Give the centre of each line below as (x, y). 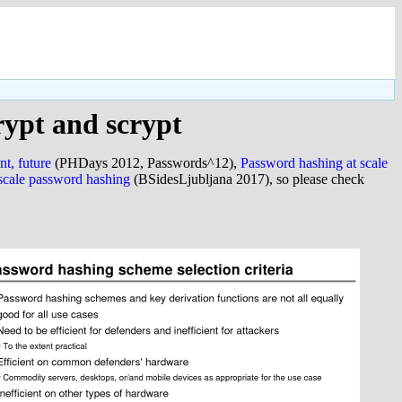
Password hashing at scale (314, 163)
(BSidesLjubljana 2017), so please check (247, 179)
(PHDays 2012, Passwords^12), (146, 163)
